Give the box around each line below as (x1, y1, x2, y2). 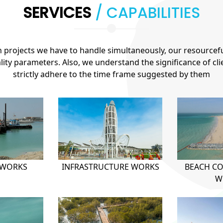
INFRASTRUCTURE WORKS (61, 161, 159, 172)
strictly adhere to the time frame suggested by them (13, 68, 210, 80)
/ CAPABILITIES (95, 2, 200, 23)
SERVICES (23, 2, 95, 23)
